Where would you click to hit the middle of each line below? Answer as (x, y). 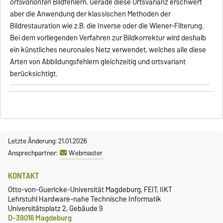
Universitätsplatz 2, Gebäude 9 (55, 209)
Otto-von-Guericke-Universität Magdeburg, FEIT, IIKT (90, 190)
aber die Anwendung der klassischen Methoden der (91, 14)
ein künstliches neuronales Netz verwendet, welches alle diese (108, 50)
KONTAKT (24, 176)
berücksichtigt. (34, 73)
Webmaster (86, 153)
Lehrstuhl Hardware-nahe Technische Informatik (85, 199)
